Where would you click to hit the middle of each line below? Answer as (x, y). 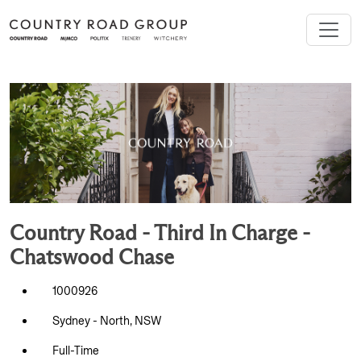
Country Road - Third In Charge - (160, 235)
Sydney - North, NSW (107, 321)
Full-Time (76, 351)
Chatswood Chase (92, 259)
